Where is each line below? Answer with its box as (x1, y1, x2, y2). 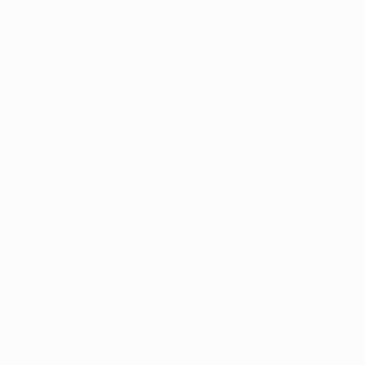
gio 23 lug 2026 (165, 95, 266, 110)
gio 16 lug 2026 (165, 243, 262, 257)
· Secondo (266, 95, 327, 110)
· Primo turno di (262, 243, 354, 257)
